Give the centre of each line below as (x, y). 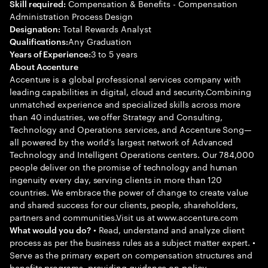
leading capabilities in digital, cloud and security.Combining (130, 91)
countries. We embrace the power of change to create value (129, 191)
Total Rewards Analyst (106, 28)
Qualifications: (39, 41)
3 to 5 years (114, 53)
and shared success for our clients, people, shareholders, (124, 204)
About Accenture (44, 66)
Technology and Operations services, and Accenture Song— (131, 129)
